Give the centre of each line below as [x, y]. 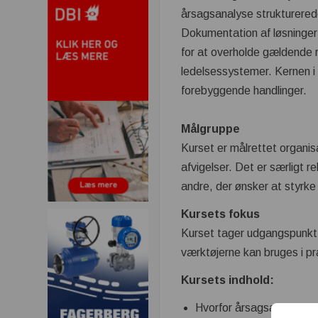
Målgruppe [211, 129]
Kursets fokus [221, 214]
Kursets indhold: [228, 280]
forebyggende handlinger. [244, 91]
